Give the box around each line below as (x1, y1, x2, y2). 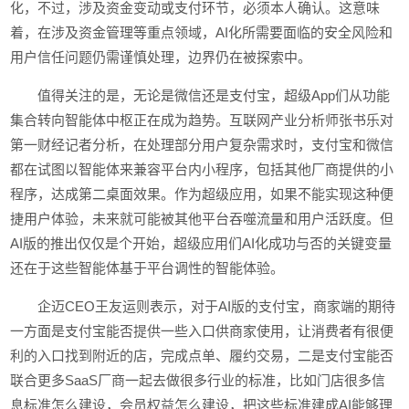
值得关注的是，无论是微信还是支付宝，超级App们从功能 (37, 88, 391, 103)
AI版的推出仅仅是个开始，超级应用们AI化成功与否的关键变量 (10, 236, 393, 251)
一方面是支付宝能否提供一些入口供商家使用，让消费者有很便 (10, 323, 394, 339)
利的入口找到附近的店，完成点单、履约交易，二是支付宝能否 (10, 348, 394, 363)
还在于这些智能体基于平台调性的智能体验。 (10, 260, 285, 276)
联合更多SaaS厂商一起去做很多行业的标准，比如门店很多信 (10, 372, 386, 388)
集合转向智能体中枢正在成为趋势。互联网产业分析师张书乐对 (10, 112, 394, 128)
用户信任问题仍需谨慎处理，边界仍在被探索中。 (10, 49, 312, 65)
